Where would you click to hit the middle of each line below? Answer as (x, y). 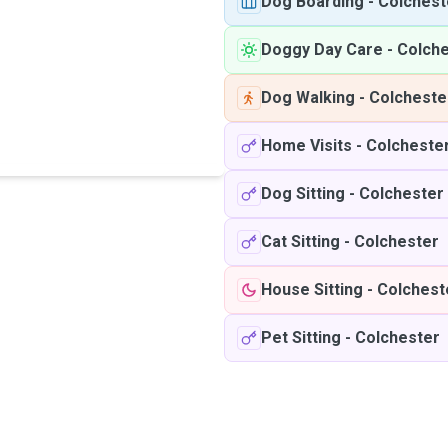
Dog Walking (308, 97)
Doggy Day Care (322, 49)
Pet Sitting (301, 337)
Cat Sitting (300, 241)
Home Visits (306, 145)
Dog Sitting (303, 193)
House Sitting (312, 289)
